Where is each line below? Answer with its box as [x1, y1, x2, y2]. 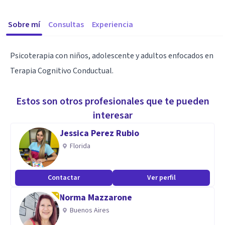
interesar [92, 108, 133, 123]
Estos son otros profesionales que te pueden [16, 94, 209, 108]
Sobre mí [8, 19, 40, 30]
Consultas [48, 19, 84, 30]
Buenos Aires [70, 205, 109, 215]
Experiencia [92, 19, 133, 30]
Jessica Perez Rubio [59, 127, 139, 140]
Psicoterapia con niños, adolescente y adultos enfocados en [10, 50, 213, 61]
